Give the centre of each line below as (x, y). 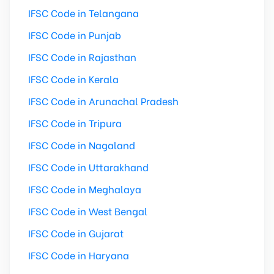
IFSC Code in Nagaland (82, 145)
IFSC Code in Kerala (73, 79)
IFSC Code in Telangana (83, 13)
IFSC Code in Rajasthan (82, 57)
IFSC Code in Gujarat (76, 233)
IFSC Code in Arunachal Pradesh (103, 101)
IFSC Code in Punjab (75, 35)
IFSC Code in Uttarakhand (88, 167)
